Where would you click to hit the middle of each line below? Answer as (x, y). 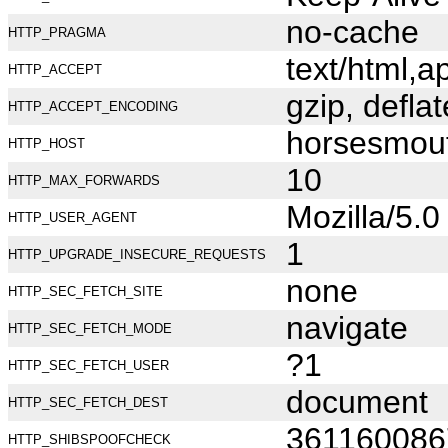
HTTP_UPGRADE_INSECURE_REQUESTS (137, 254)
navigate (347, 328)
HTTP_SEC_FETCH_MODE (90, 328)
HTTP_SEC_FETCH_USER (88, 365)
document (357, 402)
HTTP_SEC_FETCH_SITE (85, 291)
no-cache (352, 32)
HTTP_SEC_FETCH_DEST (88, 402)
